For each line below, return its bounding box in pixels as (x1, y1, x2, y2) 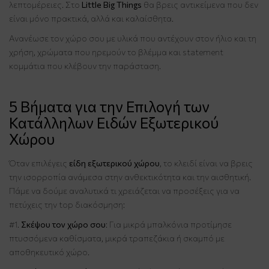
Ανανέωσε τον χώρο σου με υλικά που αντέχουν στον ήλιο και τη (9, 32, 256, 43)
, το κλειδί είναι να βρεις (160, 157, 253, 168)
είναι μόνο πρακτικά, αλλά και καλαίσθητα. (9, 13, 174, 23)
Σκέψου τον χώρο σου (21, 219, 106, 229)
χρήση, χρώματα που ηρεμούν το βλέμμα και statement (9, 46, 223, 57)
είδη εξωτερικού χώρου (69, 157, 160, 168)
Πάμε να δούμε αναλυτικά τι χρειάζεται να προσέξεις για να (9, 185, 240, 196)
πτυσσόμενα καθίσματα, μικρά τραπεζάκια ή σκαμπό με (9, 232, 225, 243)
